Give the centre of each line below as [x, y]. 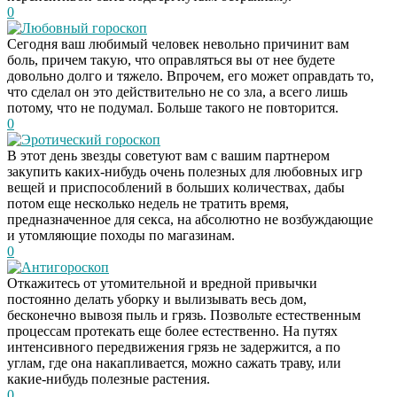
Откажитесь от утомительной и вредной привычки [162, 283]
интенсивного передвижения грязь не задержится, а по [174, 346]
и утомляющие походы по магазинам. [121, 235]
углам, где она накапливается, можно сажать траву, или [174, 362]
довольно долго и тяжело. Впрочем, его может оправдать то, [191, 75]
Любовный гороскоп [84, 27]
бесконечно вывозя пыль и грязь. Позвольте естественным [184, 315]
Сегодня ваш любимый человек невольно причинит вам [178, 43]
